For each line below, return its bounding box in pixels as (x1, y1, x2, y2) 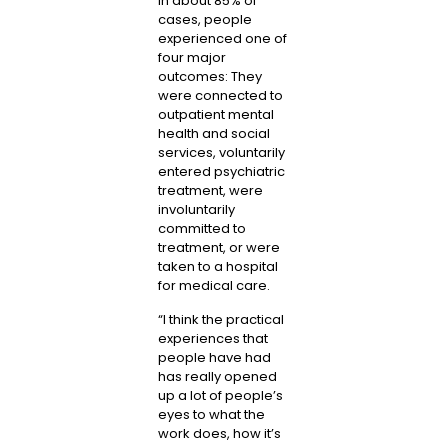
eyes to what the (157, 404, 265, 424)
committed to (157, 219, 246, 239)
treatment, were (157, 181, 263, 201)
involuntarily (157, 200, 235, 220)
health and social (157, 124, 270, 144)
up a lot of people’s (157, 385, 283, 405)
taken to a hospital (157, 257, 278, 277)
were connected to (157, 86, 283, 106)
